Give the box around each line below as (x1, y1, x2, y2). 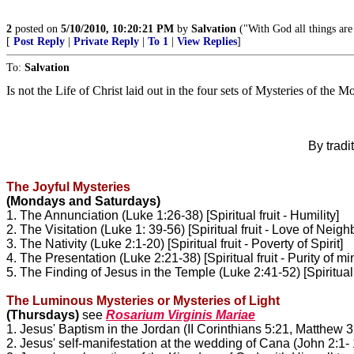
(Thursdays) (6, 307, 79, 322)
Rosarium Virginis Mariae (106, 307, 255, 322)
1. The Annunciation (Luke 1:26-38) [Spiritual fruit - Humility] (6, 208, 339, 222)
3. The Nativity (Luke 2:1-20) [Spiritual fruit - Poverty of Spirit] (6, 236, 343, 250)
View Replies (177, 35, 237, 47)
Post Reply (13, 35, 65, 47)
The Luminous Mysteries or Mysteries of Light (6, 293, 280, 307)
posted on (12, 22, 61, 35)
